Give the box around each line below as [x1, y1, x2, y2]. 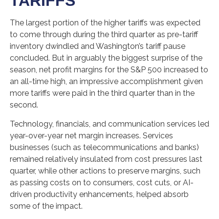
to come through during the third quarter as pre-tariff [10, 30, 198, 40]
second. [10, 100, 38, 110]
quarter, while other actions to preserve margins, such [10, 166, 200, 176]
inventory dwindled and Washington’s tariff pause [10, 42, 185, 51]
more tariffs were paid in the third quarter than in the [10, 88, 195, 98]
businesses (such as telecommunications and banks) [10, 143, 199, 153]
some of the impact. [10, 201, 83, 211]
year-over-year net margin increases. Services [10, 131, 173, 141]
